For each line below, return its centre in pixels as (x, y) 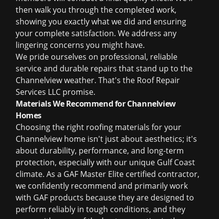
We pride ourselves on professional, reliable (97, 57)
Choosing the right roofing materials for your (99, 127)
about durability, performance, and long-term (100, 151)
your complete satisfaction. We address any (96, 33)
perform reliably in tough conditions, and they (100, 209)
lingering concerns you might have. (80, 45)
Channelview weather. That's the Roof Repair (98, 80)
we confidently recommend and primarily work (102, 186)
